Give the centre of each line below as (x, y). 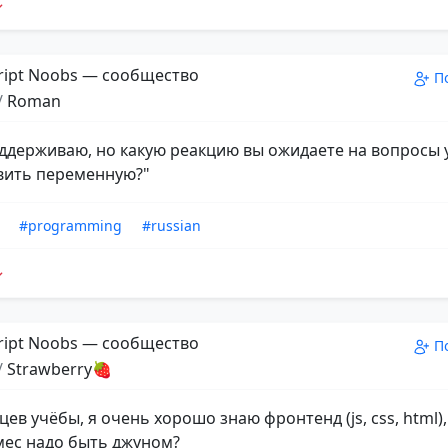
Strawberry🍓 (59, 369)
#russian (171, 225)
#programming (70, 225)
